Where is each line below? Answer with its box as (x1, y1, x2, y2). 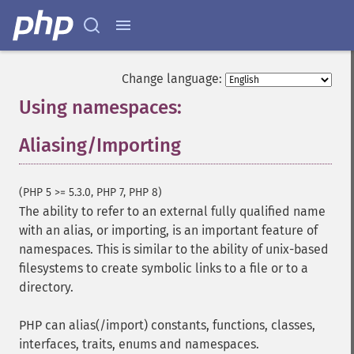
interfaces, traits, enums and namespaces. (19, 337, 259, 352)
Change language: (122, 71, 222, 86)
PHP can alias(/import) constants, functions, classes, (19, 318, 315, 333)
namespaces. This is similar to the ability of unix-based (19, 242, 329, 257)
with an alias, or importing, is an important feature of (19, 223, 318, 238)
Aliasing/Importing (19, 134, 181, 156)
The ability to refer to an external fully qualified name (19, 204, 326, 219)
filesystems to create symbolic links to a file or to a (19, 261, 308, 276)
